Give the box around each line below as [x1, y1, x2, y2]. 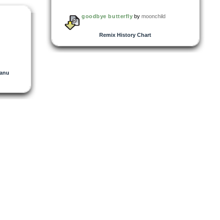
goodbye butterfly [82, 13, 133, 19]
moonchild [141, 13, 166, 19]
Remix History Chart [99, 31, 151, 38]
